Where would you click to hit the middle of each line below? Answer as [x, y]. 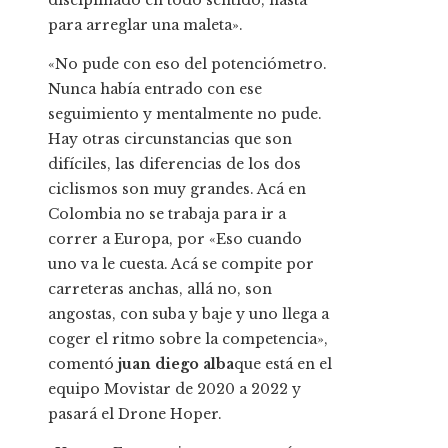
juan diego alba [174, 364]
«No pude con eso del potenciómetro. [187, 64]
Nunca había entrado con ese [155, 89]
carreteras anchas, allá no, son [160, 289]
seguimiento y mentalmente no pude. [185, 114]
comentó [81, 364]
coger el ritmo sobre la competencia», [188, 339]
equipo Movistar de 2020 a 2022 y [174, 389]
